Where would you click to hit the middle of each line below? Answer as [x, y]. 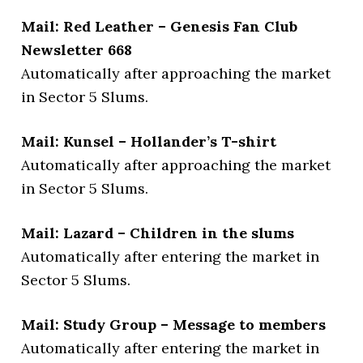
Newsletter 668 [77, 50]
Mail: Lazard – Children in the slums [158, 233]
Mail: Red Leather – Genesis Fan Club [160, 26]
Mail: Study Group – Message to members [174, 325]
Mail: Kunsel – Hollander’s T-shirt [149, 141]
